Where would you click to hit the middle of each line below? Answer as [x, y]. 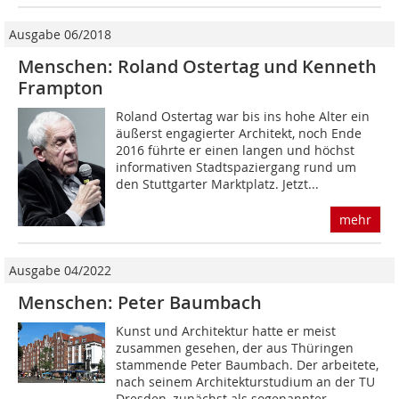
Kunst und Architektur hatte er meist [226, 331]
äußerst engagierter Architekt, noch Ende [239, 134]
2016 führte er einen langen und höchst [236, 151]
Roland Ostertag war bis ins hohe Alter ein [243, 117]
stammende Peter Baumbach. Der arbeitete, [248, 365]
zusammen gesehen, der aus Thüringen [235, 348]
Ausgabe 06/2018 [60, 35]
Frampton [61, 88]
